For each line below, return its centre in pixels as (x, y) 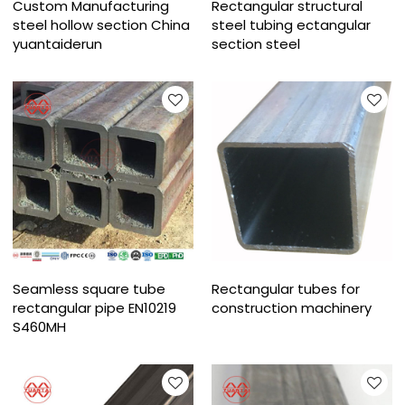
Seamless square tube (89, 289)
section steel (256, 43)
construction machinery (292, 308)
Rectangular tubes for (286, 289)
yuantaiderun (58, 43)
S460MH (40, 327)
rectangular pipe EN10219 (95, 308)
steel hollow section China (102, 24)
